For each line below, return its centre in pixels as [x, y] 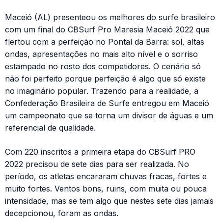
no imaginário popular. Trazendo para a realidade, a [102, 91]
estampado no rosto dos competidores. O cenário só [103, 66]
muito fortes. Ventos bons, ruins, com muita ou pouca [106, 189]
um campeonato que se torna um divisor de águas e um [109, 115]
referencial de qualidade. [50, 128]
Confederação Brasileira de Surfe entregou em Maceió [107, 103]
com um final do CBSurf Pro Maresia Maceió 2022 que [107, 29]
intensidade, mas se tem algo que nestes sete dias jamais [109, 201]
